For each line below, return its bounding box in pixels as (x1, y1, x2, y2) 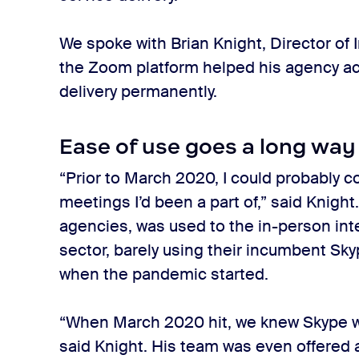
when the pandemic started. (59, 264, 269, 284)
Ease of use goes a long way (59, 134, 357, 159)
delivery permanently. (59, 81, 222, 102)
